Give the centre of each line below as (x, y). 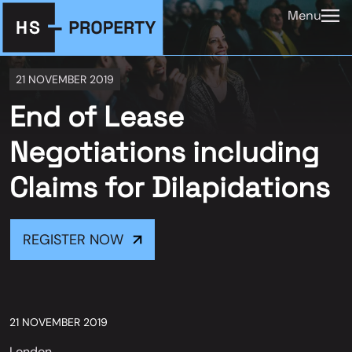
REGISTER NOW (73, 240)
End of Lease (97, 117)
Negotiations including (164, 152)
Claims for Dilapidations (170, 188)
